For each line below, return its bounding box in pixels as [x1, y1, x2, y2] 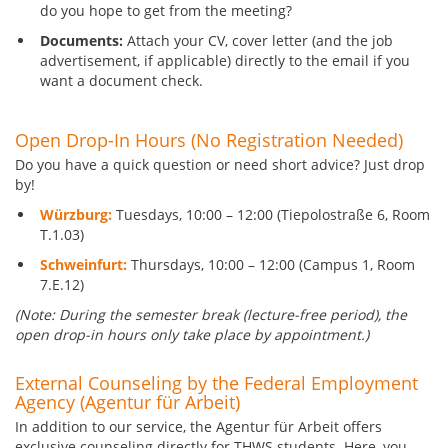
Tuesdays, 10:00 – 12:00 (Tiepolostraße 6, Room [116, 205, 430, 225]
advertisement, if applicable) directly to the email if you [40, 51, 410, 71]
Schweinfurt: [40, 255, 127, 275]
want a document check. [40, 71, 203, 91]
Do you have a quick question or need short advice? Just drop [15, 155, 425, 175]
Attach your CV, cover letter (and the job [123, 31, 393, 51]
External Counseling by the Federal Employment [15, 371, 418, 396]
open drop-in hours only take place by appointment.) [15, 325, 369, 345]
